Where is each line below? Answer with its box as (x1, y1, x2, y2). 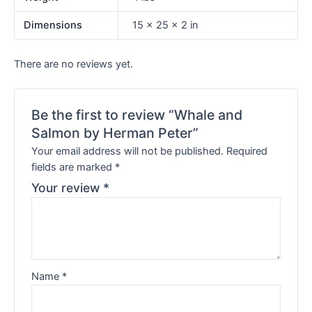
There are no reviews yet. (14, 57, 133, 70)
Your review (31, 180, 104, 196)
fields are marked (31, 161, 116, 174)
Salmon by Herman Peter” (31, 124, 199, 141)
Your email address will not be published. (31, 145, 224, 158)
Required (226, 145, 268, 158)
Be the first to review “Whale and (31, 106, 243, 123)
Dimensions (24, 19, 83, 32)
